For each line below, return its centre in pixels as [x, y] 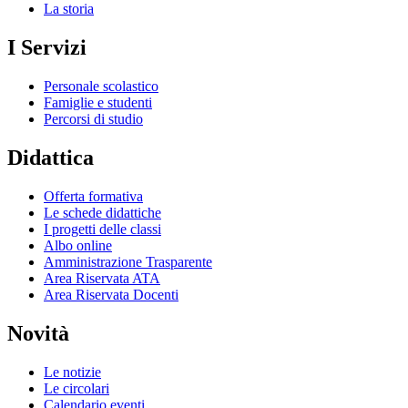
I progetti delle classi [102, 229]
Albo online [78, 246]
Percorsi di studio [93, 119]
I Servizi [47, 48]
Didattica [51, 158]
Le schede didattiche [102, 213]
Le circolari [76, 388]
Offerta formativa [93, 197]
